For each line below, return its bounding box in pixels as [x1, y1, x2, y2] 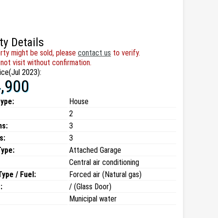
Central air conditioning [69, 158, 139, 167]
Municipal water [69, 194, 117, 203]
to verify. [111, 48, 140, 57]
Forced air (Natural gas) [69, 170, 142, 179]
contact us [78, 48, 111, 57]
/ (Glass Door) [69, 182, 111, 191]
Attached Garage [69, 145, 121, 155]
